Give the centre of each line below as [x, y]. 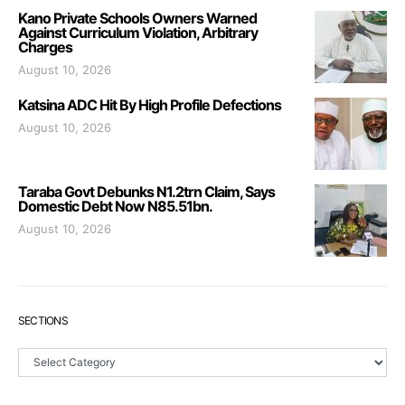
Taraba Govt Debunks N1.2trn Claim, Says [146, 191]
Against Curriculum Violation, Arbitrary [138, 32]
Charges [45, 47]
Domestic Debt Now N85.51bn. [115, 206]
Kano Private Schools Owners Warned [137, 18]
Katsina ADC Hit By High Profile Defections [151, 104]
